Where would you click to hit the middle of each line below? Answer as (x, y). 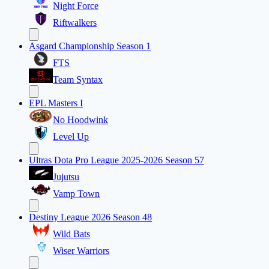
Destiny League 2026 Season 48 (90, 217)
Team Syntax (78, 80)
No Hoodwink (80, 120)
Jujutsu (66, 177)
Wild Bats (71, 234)
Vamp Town (76, 194)
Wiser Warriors (81, 251)
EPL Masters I (56, 103)
